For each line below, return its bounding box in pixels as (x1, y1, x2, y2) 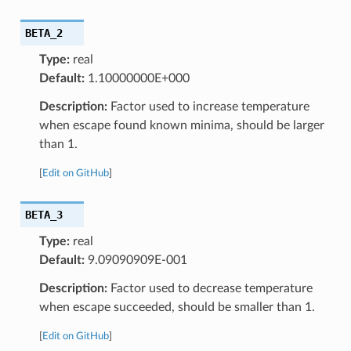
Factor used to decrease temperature (107, 281, 313, 295)
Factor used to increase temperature (107, 100, 309, 113)
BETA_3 (24, 208, 63, 221)
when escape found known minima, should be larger (38, 118, 324, 132)
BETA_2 (24, 26, 63, 39)
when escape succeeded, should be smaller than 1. (38, 300, 315, 313)
